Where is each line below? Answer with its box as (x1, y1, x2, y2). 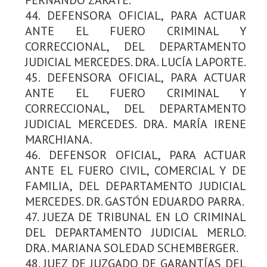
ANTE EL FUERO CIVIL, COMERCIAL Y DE (25, 162, 246, 178)
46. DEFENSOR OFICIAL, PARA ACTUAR (25, 147, 246, 163)
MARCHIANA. (25, 131, 92, 147)
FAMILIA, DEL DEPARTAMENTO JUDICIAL (25, 178, 246, 194)
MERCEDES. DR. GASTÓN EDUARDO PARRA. (25, 193, 244, 209)
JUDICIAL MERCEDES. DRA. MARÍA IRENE (25, 116, 246, 132)
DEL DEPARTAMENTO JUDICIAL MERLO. (25, 224, 246, 240)
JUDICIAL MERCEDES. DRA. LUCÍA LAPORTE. (25, 54, 246, 70)
